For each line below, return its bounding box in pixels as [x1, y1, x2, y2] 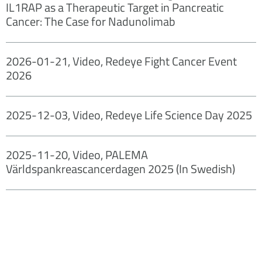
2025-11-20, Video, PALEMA [6, 145, 148, 164]
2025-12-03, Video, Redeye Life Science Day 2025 [6, 105, 252, 124]
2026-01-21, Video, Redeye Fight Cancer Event [6, 51, 237, 70]
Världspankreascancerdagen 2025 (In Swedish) [6, 159, 235, 178]
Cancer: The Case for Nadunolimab [6, 12, 175, 30]
